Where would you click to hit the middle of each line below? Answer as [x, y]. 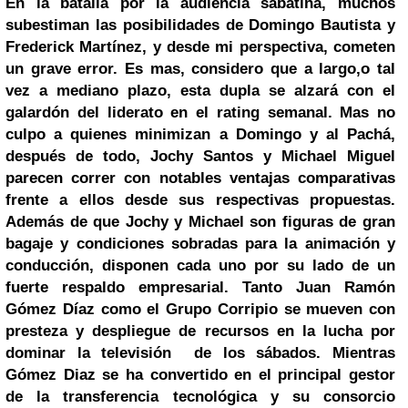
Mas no [367, 112]
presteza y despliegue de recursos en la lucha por [200, 331]
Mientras [364, 353]
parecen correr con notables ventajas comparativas [200, 178]
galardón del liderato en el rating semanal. [169, 112]
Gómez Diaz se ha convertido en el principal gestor [200, 375]
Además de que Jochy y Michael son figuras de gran [200, 222]
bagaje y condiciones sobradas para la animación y [200, 244]
